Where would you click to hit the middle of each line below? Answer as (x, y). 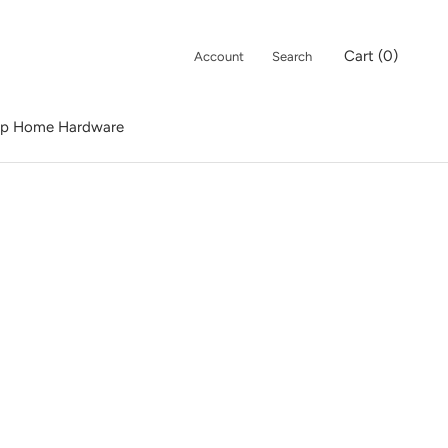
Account (219, 56)
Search (292, 56)
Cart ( (363, 55)
